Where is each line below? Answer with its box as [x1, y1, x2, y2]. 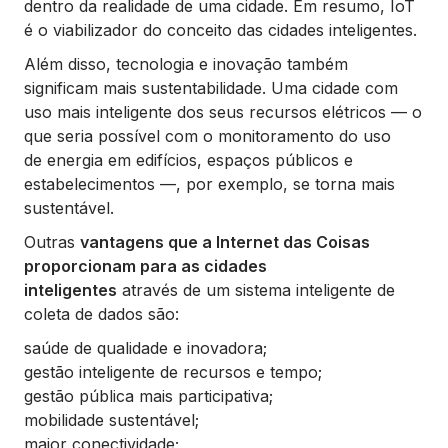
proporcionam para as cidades [24, 256, 267, 277]
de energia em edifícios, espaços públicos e [24, 150, 353, 171]
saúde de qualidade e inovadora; [24, 338, 267, 359]
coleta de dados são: [24, 304, 179, 325]
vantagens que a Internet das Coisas [80, 232, 370, 253]
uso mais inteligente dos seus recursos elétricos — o [24, 102, 422, 123]
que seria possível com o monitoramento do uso [24, 126, 391, 147]
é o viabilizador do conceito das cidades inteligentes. [24, 20, 417, 41]
